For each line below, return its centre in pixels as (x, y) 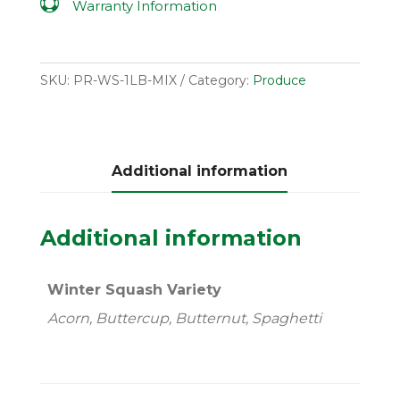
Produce (279, 80)
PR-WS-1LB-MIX (125, 80)
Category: (220, 80)
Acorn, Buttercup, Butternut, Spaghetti (184, 318)
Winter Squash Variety (134, 290)
